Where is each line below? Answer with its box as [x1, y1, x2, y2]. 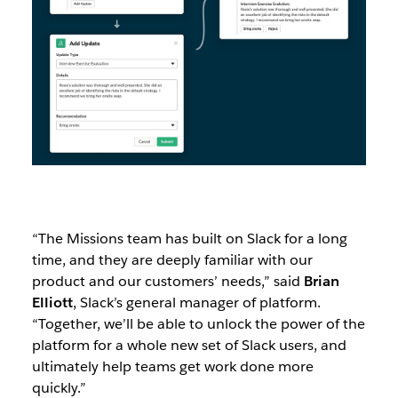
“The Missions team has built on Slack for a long [31, 229, 347, 249]
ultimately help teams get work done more [31, 357, 314, 377]
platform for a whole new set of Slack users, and [31, 336, 346, 355]
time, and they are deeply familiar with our [31, 251, 313, 270]
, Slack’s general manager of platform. [72, 293, 321, 313]
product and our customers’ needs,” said [31, 272, 304, 291]
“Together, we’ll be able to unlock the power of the [31, 314, 365, 334]
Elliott [31, 293, 73, 313]
